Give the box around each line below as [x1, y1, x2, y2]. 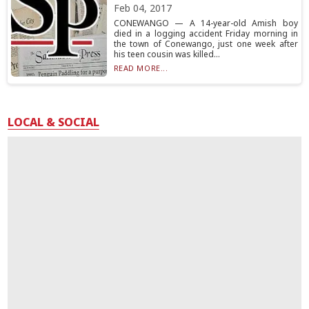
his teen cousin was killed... [113, 48, 220, 60]
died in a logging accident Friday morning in [113, 28, 298, 39]
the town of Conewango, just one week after [113, 38, 298, 50]
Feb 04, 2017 [113, 1, 172, 14]
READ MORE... [113, 63, 168, 73]
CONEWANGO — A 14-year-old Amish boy [113, 17, 298, 29]
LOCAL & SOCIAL [8, 114, 100, 130]
